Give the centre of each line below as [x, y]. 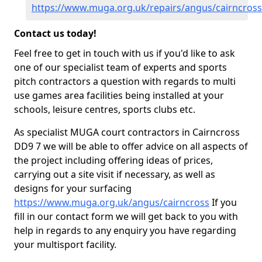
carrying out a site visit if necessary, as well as [115, 174]
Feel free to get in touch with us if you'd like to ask [125, 53]
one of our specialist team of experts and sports [120, 67]
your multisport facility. [65, 244]
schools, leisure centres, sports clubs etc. [105, 109]
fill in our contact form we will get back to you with [126, 216]
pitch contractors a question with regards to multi [125, 81]
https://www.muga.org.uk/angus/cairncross [112, 202]
